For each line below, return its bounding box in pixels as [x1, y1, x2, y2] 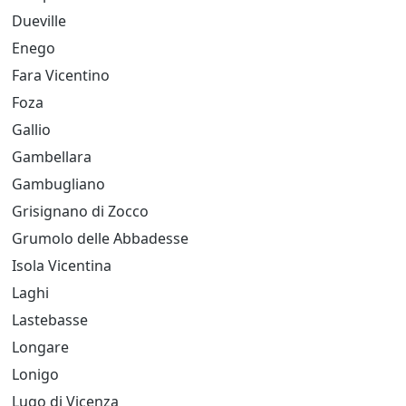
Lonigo [12, 364, 59, 384]
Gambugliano [12, 174, 105, 194]
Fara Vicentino [12, 65, 110, 85]
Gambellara [12, 147, 92, 167]
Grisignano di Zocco [12, 201, 149, 221]
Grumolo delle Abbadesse [12, 228, 188, 248]
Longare [12, 337, 69, 357]
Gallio [12, 120, 51, 140]
